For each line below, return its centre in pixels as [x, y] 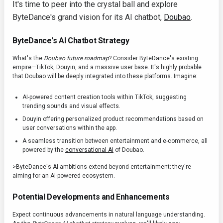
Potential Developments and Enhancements [91, 197]
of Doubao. [129, 150]
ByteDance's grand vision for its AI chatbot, [88, 17]
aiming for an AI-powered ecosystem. [64, 176]
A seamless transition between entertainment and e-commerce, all [115, 141]
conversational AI [89, 150]
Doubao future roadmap [76, 58]
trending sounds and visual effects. [71, 106]
